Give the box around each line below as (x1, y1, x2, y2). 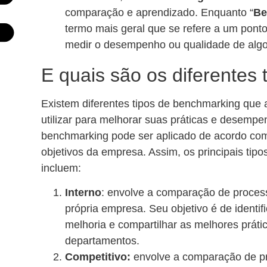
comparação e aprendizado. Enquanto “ (65, 6, 253, 18)
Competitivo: (65, 251, 131, 263)
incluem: (41, 162, 81, 174)
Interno (65, 187, 101, 199)
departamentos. (65, 235, 139, 247)
